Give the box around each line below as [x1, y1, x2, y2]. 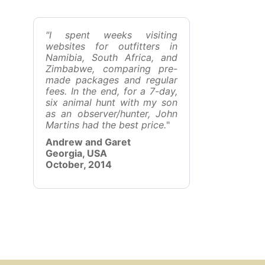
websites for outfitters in [46, 40, 177, 52]
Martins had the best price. [46, 119, 166, 131]
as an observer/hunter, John [46, 108, 177, 119]
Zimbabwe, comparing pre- [46, 63, 177, 75]
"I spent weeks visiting [46, 29, 177, 41]
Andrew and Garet [46, 136, 131, 148]
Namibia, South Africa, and [46, 51, 177, 63]
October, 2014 [46, 159, 112, 170]
